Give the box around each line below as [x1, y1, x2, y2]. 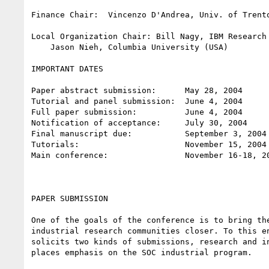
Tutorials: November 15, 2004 [31, 139, 267, 149]
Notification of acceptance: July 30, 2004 [31, 118, 247, 127]
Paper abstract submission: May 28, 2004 [31, 85, 243, 95]
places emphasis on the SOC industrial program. [31, 247, 252, 257]
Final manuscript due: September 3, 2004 [31, 128, 267, 138]
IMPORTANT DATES [31, 64, 103, 73]
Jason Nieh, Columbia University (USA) [31, 42, 50, 52]
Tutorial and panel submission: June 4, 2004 [31, 96, 243, 106]
